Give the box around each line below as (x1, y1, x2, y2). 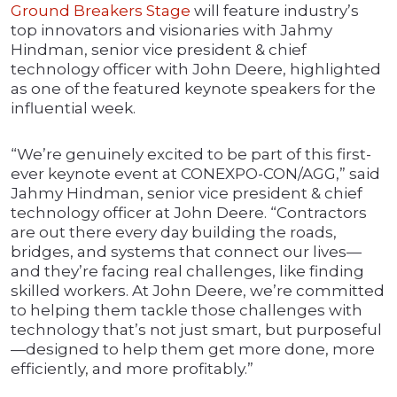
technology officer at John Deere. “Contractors (11, 204, 367, 222)
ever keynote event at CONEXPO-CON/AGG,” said (11, 165, 380, 183)
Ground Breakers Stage (11, 2, 191, 20)
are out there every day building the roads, (11, 223, 337, 242)
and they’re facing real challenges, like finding (11, 262, 364, 281)
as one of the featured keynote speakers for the (11, 80, 376, 98)
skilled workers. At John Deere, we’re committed (11, 282, 385, 300)
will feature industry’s (191, 2, 359, 20)
